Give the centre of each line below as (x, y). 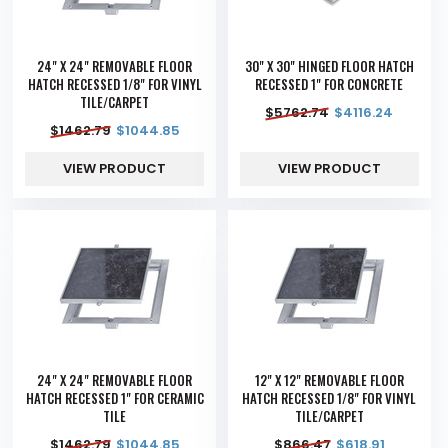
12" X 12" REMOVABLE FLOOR (329, 380)
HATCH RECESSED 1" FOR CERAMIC (114, 398)
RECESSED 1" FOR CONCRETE (329, 84)
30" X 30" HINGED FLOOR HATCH (329, 66)
